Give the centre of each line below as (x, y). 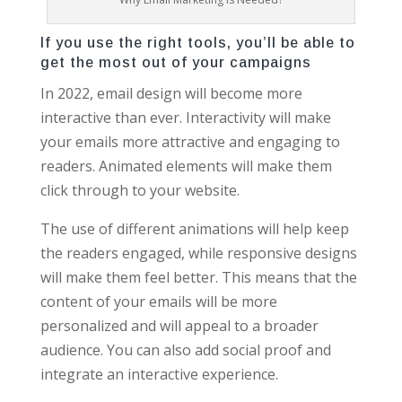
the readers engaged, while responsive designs (198, 253)
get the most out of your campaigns (175, 63)
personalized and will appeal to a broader (179, 326)
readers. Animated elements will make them (186, 166)
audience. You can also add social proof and (185, 350)
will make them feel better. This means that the (198, 278)
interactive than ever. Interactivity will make (185, 118)
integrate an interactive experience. (159, 375)
